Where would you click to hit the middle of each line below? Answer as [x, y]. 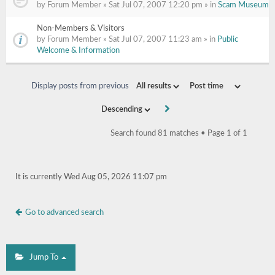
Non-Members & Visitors [81, 29]
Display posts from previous [81, 86]
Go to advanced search [64, 213]
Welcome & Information [78, 51]
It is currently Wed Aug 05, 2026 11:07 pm [91, 177]
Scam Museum [243, 5]
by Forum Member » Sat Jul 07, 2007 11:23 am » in [127, 40]
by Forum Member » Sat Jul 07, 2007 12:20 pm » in [127, 5]
